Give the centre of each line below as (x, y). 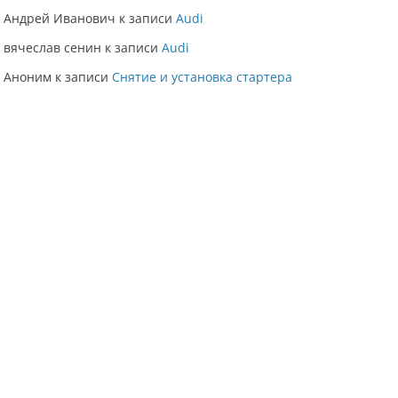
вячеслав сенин (52, 48)
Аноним (28, 77)
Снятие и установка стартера (202, 77)
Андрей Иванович (60, 19)
